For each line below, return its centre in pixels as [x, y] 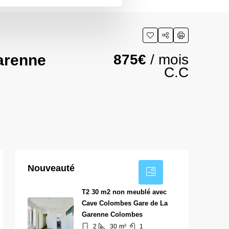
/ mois [167, 59]
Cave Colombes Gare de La [125, 203]
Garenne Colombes [112, 214]
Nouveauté [51, 168]
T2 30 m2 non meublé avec [124, 192]
